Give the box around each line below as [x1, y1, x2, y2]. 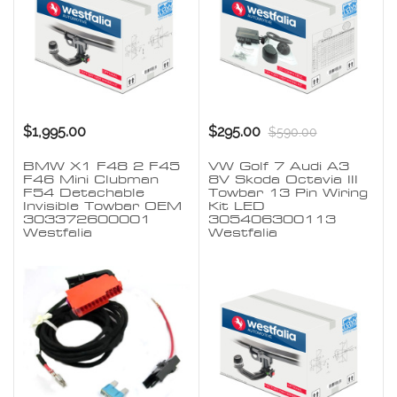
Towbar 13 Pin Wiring [207, 185, 368, 199]
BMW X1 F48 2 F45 [23, 159, 180, 173]
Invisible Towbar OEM [23, 198, 182, 213]
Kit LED [207, 198, 265, 213]
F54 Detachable [23, 185, 144, 199]
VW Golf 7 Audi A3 [207, 159, 349, 173]
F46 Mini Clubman [23, 172, 159, 186]
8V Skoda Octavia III [207, 172, 358, 186]
